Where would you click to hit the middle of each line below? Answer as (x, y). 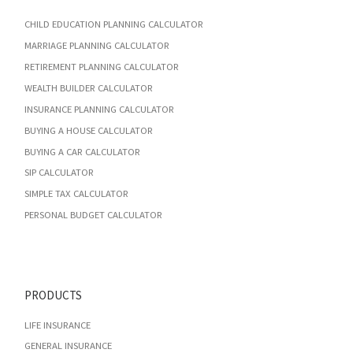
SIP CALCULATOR (59, 173)
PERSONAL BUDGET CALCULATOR (93, 215)
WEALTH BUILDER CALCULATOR (88, 87)
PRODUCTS (53, 295)
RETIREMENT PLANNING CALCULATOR (101, 66)
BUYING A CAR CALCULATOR (82, 151)
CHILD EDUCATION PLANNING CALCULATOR (113, 24)
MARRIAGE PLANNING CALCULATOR (97, 45)
